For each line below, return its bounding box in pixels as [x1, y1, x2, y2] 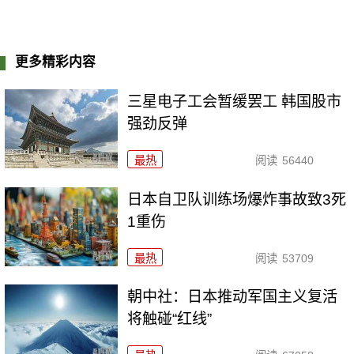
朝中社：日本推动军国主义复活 [127, 288, 338, 306]
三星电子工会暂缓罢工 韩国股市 [127, 92, 342, 110]
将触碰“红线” [127, 311, 213, 328]
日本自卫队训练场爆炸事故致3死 [127, 190, 347, 208]
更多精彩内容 [15, 54, 96, 70]
